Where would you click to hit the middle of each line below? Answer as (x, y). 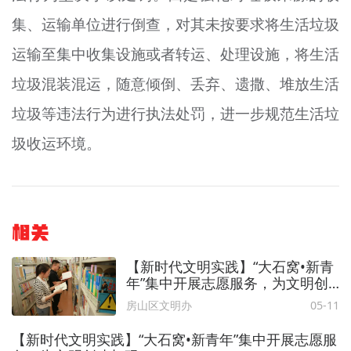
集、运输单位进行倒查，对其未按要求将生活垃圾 (175, 25)
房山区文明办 (159, 305)
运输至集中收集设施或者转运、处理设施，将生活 (175, 54)
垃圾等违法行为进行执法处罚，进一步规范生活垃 (175, 114)
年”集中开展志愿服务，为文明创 (227, 282)
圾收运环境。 (56, 144)
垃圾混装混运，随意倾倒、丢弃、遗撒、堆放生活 (175, 84)
